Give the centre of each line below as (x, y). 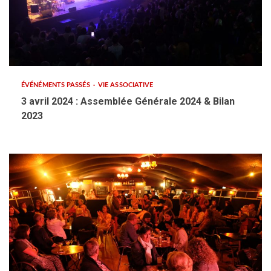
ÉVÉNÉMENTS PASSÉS (57, 85)
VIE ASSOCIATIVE (126, 85)
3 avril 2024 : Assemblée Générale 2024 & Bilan (128, 101)
